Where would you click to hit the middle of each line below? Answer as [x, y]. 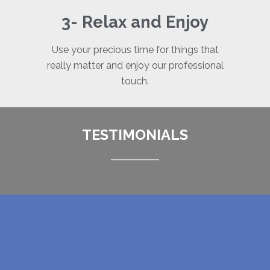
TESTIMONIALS [135, 135]
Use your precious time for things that [135, 49]
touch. [135, 81]
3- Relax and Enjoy [135, 21]
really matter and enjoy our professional [135, 65]
